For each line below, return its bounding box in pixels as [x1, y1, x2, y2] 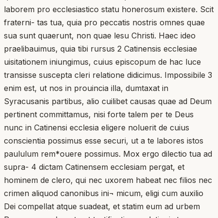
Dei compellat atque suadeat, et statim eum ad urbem [4, 201, 200, 211]
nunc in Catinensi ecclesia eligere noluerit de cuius [4, 122, 189, 132]
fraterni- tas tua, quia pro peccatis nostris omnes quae [4, 17, 205, 27]
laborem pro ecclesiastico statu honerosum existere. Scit [4, 4, 214, 14]
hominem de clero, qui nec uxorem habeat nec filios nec [4, 175, 212, 185]
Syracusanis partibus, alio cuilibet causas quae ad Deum [4, 96, 212, 106]
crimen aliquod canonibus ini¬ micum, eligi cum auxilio [4, 188, 203, 198]
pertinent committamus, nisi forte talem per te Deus [4, 109, 194, 119]
